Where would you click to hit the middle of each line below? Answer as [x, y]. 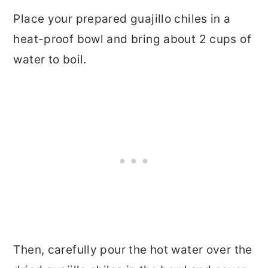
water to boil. [50, 60]
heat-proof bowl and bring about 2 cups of [132, 39]
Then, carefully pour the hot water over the [133, 250]
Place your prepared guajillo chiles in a [122, 19]
